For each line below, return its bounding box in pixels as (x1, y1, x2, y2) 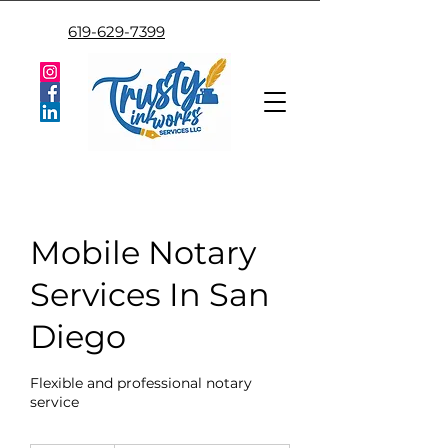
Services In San (30, 275, 270, 314)
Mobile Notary (30, 233, 256, 272)
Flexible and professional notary (30, 374, 252, 392)
